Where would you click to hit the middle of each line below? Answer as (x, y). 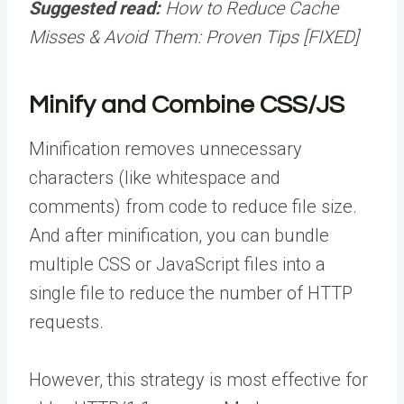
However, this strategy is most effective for (198, 379)
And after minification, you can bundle (179, 235)
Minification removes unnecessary (165, 148)
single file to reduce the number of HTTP (191, 293)
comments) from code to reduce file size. (193, 206)
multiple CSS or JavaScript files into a (177, 264)
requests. (66, 321)
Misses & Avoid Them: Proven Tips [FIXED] (194, 37)
